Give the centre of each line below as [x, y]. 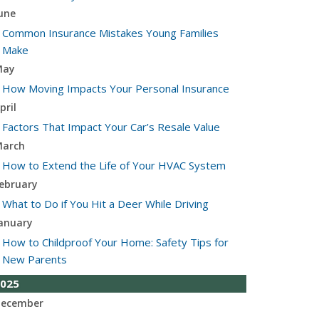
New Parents [35, 259]
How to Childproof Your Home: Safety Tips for [115, 242]
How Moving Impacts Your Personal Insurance [116, 88]
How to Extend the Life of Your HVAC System [114, 165]
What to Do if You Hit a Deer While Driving [105, 204]
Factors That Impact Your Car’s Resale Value [111, 127]
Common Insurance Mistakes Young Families [110, 33]
